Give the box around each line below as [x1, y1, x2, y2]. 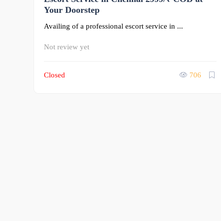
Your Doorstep [44, 4, 100, 15]
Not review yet [44, 42, 89, 51]
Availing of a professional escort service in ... [44, 22, 183, 30]
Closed [44, 71, 65, 79]
